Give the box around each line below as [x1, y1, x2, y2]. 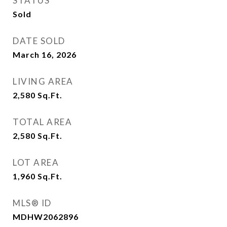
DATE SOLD [13, 35, 65, 46]
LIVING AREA [13, 76, 73, 87]
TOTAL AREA [13, 117, 72, 127]
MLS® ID [13, 198, 52, 208]
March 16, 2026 [13, 50, 77, 59]
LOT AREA [13, 157, 59, 168]
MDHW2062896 [13, 212, 79, 221]
